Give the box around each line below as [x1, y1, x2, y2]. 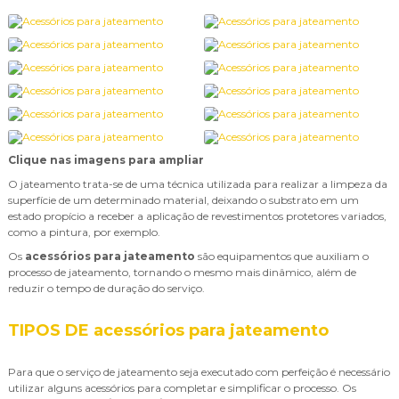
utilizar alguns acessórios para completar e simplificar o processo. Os [8, 381, 356, 395]
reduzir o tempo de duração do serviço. [8, 281, 205, 295]
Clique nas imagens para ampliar [8, 153, 204, 167]
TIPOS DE [8, 321, 94, 340]
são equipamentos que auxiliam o [195, 249, 369, 263]
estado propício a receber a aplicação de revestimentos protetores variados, [8, 209, 387, 223]
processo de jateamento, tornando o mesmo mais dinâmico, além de [8, 265, 356, 279]
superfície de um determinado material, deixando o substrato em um [8, 193, 359, 207]
